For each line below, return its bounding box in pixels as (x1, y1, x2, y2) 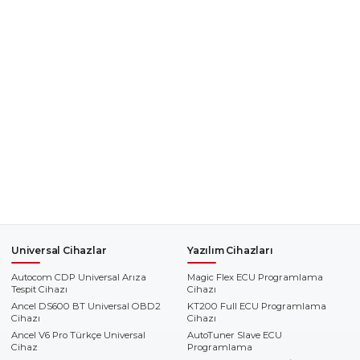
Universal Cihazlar (11, 243, 107, 256)
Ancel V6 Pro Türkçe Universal (11, 329, 145, 341)
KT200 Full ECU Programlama (187, 300, 326, 312)
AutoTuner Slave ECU (187, 329, 282, 341)
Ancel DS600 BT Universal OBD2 (11, 300, 161, 312)
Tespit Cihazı (11, 283, 67, 295)
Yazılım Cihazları (187, 243, 273, 256)
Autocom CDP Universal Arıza (11, 271, 146, 283)
